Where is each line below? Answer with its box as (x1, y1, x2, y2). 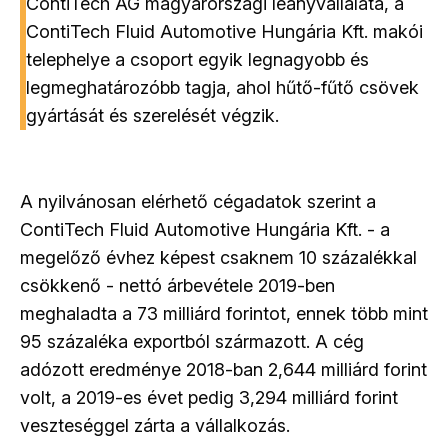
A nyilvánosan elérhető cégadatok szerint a (20, 190, 376, 212)
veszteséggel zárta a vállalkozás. (20, 414, 290, 436)
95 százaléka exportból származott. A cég (20, 330, 364, 352)
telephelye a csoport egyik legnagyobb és (26, 48, 369, 70)
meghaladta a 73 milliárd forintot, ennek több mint (20, 302, 428, 324)
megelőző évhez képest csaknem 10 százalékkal (20, 246, 417, 268)
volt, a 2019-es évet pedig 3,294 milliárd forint (20, 386, 398, 408)
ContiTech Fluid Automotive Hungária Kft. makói (26, 20, 423, 42)
